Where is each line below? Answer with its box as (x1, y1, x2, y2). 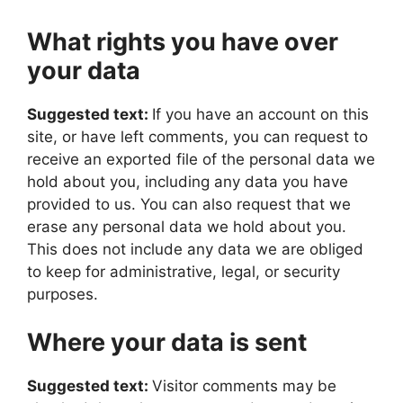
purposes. (27, 284, 98, 303)
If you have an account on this (152, 104, 369, 123)
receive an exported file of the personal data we (27, 149, 375, 168)
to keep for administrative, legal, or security (27, 262, 340, 281)
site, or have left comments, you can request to (27, 127, 368, 146)
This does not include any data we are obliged (27, 239, 363, 258)
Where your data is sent (27, 327, 307, 357)
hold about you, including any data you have (27, 172, 348, 191)
